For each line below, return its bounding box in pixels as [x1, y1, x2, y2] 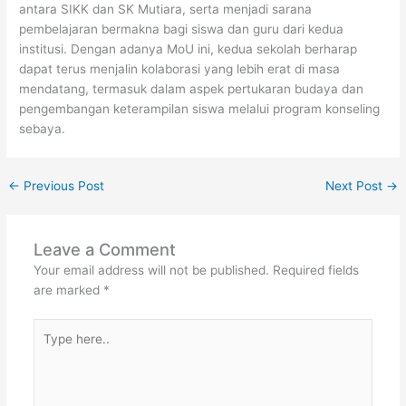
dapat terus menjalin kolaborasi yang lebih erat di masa [19, 62, 341, 77]
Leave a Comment [33, 239, 176, 260]
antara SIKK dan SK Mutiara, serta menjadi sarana [19, 2, 313, 17]
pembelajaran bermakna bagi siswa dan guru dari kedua [19, 22, 344, 37]
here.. [32, 340, 66, 355]
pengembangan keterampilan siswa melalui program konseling [19, 101, 381, 117]
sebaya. [19, 121, 66, 137]
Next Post [324, 179, 386, 194]
